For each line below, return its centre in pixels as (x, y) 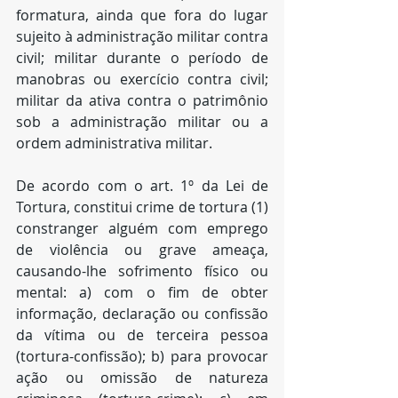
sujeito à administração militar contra (142, 36)
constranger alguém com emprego (142, 228)
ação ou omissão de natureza (142, 378)
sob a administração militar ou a (142, 122)
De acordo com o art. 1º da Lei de (142, 186)
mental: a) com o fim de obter (142, 292)
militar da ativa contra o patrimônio (142, 100)
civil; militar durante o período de (142, 58)
